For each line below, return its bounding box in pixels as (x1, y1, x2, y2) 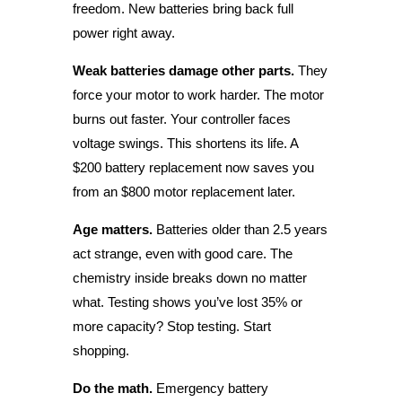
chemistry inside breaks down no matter (72, 269, 307, 285)
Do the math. (72, 380, 153, 396)
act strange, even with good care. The (72, 245, 293, 261)
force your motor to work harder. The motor (72, 86, 324, 102)
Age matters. (72, 221, 153, 237)
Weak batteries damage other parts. (72, 62, 294, 78)
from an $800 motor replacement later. (72, 183, 295, 199)
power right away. (72, 24, 175, 40)
